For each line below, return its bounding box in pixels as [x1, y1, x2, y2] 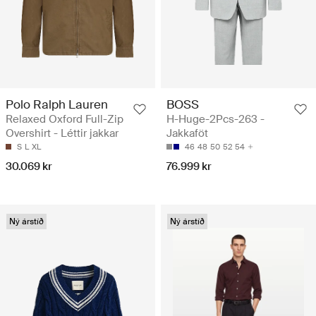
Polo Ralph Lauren [6, 96, 108, 112]
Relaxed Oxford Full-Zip [6, 111, 123, 126]
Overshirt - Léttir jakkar [6, 126, 119, 140]
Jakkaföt [166, 126, 208, 140]
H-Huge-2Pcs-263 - [166, 111, 265, 126]
